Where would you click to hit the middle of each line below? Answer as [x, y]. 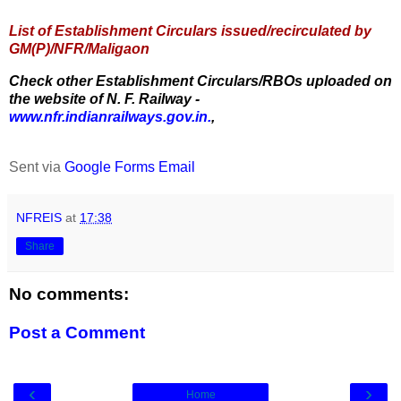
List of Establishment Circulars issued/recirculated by [190, 31]
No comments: [69, 294]
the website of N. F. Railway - [104, 98]
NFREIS [39, 217]
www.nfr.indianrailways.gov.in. [110, 116]
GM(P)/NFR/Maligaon [79, 49]
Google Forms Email [130, 166]
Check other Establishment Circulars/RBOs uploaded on [200, 81]
